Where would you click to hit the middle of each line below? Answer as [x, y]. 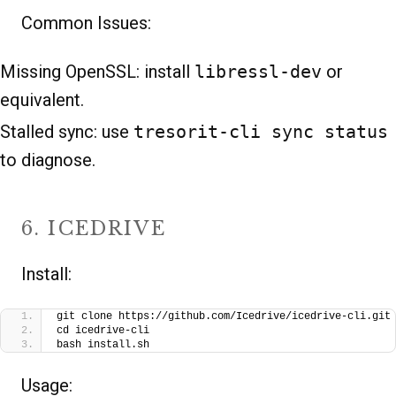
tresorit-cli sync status [261, 131]
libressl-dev [258, 71]
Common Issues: [86, 23]
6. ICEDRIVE [94, 228]
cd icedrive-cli [103, 331]
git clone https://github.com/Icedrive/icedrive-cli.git [224, 317]
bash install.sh [103, 345]
